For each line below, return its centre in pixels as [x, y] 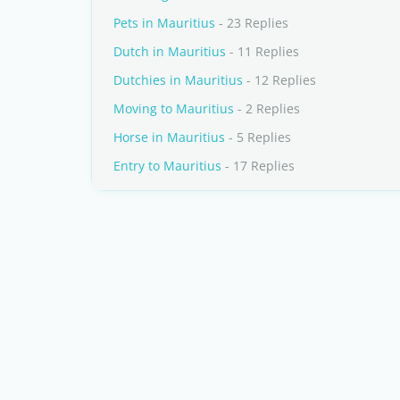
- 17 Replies [258, 166]
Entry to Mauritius [167, 166]
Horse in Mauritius [169, 137]
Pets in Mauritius [164, 23]
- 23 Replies [252, 23]
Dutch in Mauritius [170, 51]
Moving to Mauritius [174, 108]
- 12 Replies [279, 80]
